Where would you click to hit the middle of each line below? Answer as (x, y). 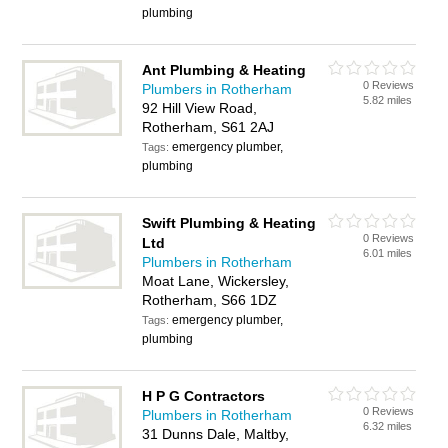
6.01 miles (388, 253)
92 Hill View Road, (200, 108)
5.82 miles (388, 100)
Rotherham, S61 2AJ (208, 127)
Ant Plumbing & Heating (224, 70)
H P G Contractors (204, 396)
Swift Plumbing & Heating (229, 223)
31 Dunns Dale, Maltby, (216, 434)
